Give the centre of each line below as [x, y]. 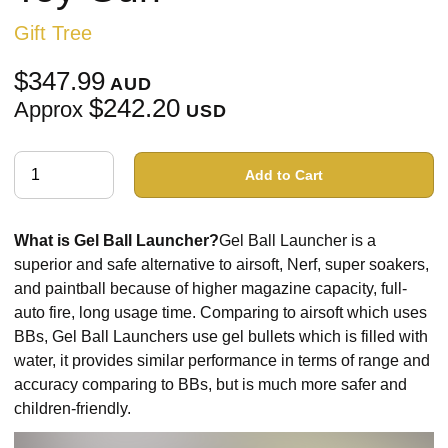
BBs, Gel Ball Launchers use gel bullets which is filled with [221, 336]
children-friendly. [72, 408]
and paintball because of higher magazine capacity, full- [210, 288]
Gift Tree [53, 32]
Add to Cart [284, 175]
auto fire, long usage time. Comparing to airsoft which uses [220, 312]
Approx [51, 109]
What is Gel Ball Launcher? [116, 240]
